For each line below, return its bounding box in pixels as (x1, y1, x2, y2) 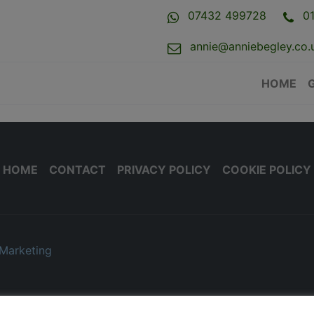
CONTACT (49, 163, 106, 177)
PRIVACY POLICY (117, 163, 211, 177)
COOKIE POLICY (222, 163, 311, 177)
